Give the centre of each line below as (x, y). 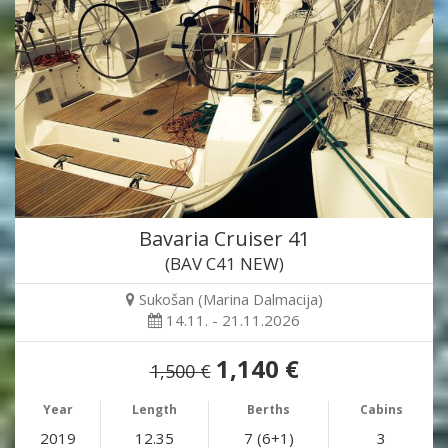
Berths (268, 409)
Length (154, 409)
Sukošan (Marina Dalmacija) (230, 298)
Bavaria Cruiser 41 (224, 238)
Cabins (381, 409)
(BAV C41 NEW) (224, 263)
